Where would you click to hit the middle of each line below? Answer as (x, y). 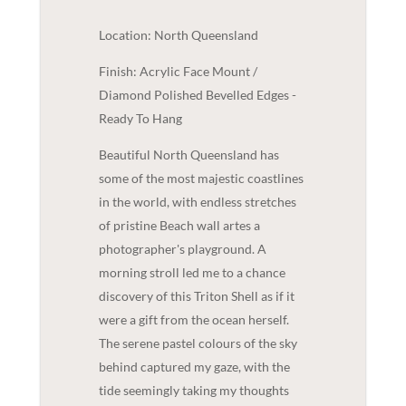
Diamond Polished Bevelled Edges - (197, 95)
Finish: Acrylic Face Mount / (178, 72)
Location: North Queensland (178, 35)
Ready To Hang (140, 119)
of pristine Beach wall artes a (179, 226)
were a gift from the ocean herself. (193, 320)
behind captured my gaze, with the (194, 367)
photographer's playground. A (182, 249)
